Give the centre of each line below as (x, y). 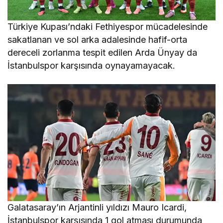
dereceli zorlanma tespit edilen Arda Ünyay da (103, 52)
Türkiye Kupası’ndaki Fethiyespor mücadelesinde (108, 26)
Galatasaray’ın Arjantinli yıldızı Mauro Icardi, (97, 207)
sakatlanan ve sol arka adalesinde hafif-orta (98, 39)
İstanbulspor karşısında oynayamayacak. (92, 65)
